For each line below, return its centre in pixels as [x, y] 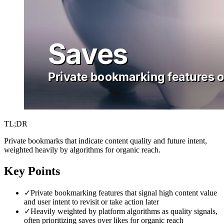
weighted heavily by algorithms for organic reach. [82, 149]
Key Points [32, 171]
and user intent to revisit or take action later [91, 201]
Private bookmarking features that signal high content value [124, 192]
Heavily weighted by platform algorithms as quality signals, [124, 211]
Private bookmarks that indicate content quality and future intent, [105, 140]
